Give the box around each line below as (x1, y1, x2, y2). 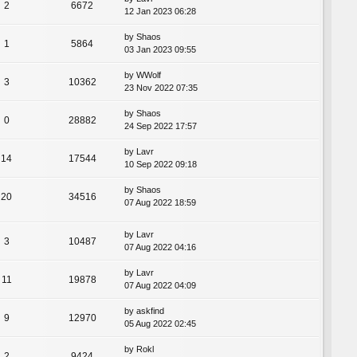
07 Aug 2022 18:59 (124, 198, 196, 208)
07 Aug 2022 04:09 (124, 280, 196, 291)
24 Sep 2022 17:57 (124, 121, 197, 131)
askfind (136, 306, 164, 316)
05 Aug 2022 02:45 (124, 319, 196, 329)
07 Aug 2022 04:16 (124, 242, 196, 253)
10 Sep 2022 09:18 (124, 159, 197, 170)
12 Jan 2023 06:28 (124, 6, 196, 17)
